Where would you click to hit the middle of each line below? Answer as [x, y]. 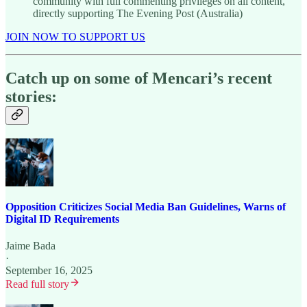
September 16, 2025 [49, 271]
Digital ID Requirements [62, 219]
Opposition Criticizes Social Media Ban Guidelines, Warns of [146, 207]
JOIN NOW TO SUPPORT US [75, 36]
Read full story [37, 284]
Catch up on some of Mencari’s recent [139, 78]
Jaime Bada [30, 246]
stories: [31, 96]
